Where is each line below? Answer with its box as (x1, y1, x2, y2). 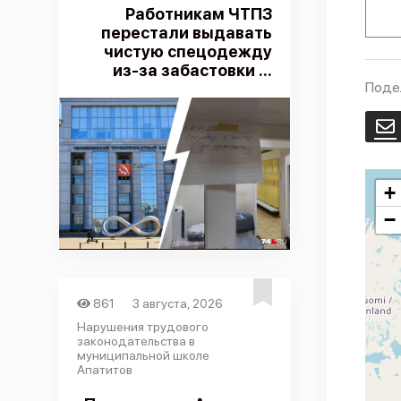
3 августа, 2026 (132, 296, 224, 311)
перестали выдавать (100, 23, 272, 42)
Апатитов (76, 363, 132, 377)
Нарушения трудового (76, 320, 209, 334)
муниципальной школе (76, 348, 209, 363)
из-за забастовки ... (112, 61, 272, 80)
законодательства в (76, 334, 195, 348)
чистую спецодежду (103, 42, 272, 61)
